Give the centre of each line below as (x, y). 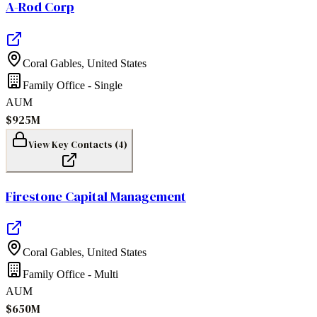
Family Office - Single (73, 85)
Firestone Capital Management (96, 196)
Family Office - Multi (70, 275)
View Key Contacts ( (73, 144)
